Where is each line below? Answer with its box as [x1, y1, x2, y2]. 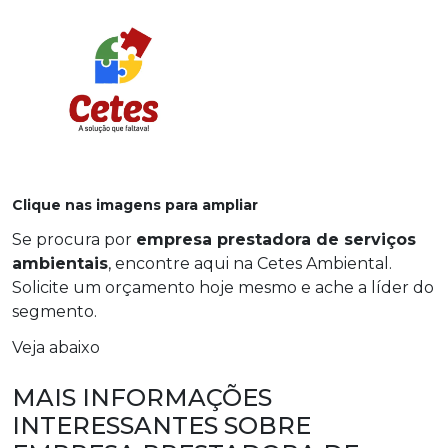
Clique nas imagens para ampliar [12, 196, 258, 215]
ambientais [12, 254, 108, 274]
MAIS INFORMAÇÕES [12, 383, 272, 413]
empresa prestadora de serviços [136, 230, 416, 250]
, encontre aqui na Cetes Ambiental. [108, 254, 392, 274]
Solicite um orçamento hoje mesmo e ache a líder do [12, 278, 434, 298]
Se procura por [12, 230, 136, 250]
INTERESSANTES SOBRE [12, 411, 311, 441]
